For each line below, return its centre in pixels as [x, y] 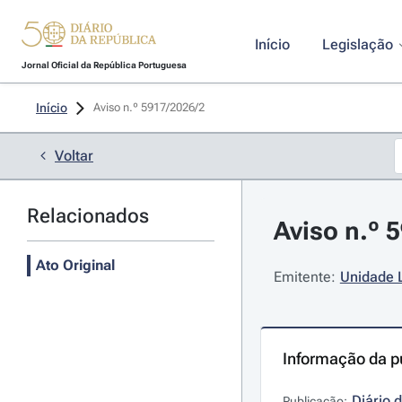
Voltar [74, 156]
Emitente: [304, 277]
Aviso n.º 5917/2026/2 [150, 107]
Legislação [357, 44]
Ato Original [75, 265]
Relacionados [88, 216]
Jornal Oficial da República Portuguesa [104, 65]
